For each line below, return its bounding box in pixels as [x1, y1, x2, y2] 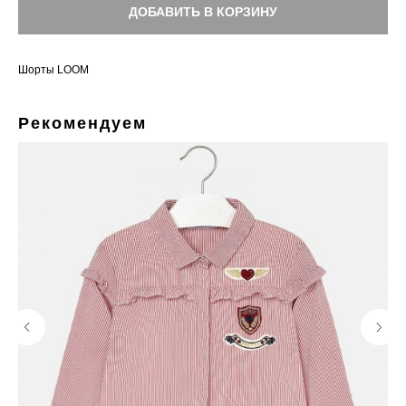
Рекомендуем [18, 114, 147, 133]
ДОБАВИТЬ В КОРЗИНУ [129, 5, 277, 20]
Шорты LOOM [18, 63, 89, 77]
